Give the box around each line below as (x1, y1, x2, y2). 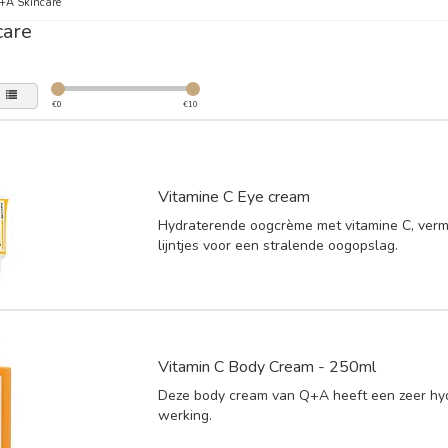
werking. (158, 405, 213, 425)
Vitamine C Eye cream (158, 185, 311, 208)
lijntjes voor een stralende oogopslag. (158, 235, 399, 255)
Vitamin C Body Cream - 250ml (158, 355, 377, 378)
